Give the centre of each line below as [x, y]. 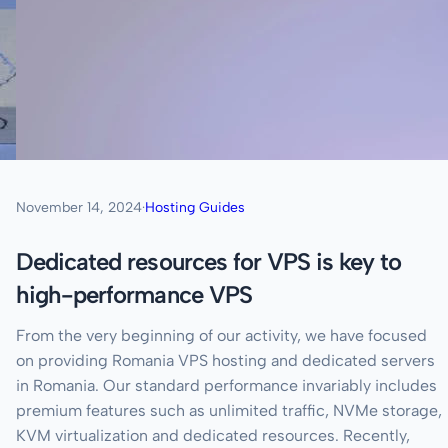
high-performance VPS [134, 295]
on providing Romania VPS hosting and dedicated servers [225, 361]
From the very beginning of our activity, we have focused [221, 336]
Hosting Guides [195, 208]
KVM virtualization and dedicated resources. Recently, [213, 436]
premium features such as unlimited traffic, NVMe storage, [229, 411]
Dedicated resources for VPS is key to [209, 262]
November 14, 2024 [79, 208]
